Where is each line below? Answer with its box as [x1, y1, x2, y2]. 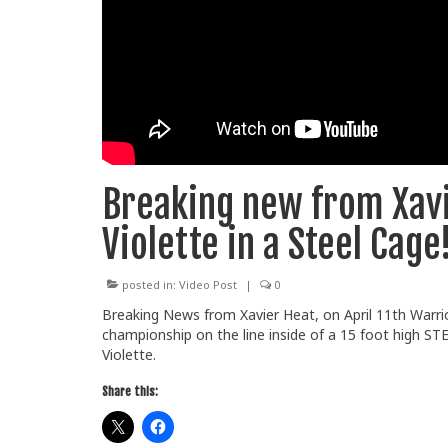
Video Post [179, 277, 237, 293]
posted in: [119, 277, 179, 293]
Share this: [102, 384, 158, 400]
